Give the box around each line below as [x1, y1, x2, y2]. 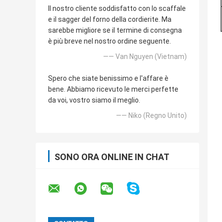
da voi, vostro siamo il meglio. [48, 96, 140, 105]
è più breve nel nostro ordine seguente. [48, 37, 171, 46]
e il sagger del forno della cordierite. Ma [48, 15, 171, 24]
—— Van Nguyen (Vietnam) [103, 53, 187, 61]
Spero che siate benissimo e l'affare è [48, 74, 168, 83]
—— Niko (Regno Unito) [116, 111, 187, 120]
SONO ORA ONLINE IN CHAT [55, 152, 169, 163]
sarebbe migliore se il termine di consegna [48, 26, 182, 35]
